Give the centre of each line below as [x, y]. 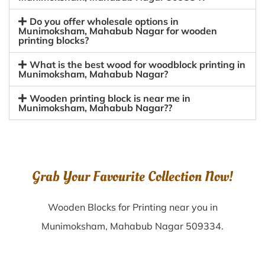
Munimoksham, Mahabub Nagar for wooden [118, 31]
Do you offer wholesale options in [104, 21]
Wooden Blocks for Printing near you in [132, 207]
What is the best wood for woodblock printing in [138, 64]
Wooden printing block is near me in [110, 98]
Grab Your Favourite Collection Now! [132, 177]
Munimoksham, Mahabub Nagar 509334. [132, 226]
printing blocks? [54, 40]
